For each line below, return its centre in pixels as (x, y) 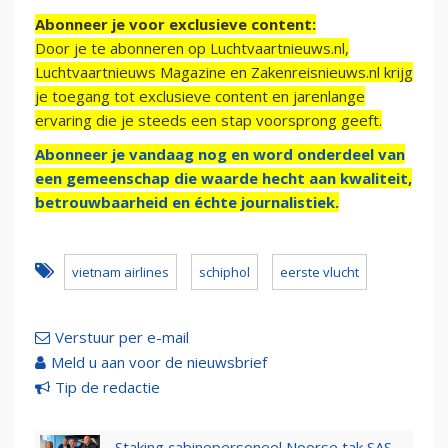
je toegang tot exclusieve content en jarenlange (200, 96)
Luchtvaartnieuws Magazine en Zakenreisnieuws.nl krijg (224, 72)
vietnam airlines (120, 272)
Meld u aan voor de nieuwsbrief (159, 362)
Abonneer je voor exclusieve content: (175, 24)
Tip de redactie (107, 387)
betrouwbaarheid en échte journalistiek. (187, 202)
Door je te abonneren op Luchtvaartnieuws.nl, (192, 48)
